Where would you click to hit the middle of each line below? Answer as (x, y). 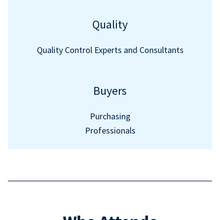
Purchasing (110, 116)
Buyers (110, 91)
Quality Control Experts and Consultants (110, 50)
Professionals (110, 130)
